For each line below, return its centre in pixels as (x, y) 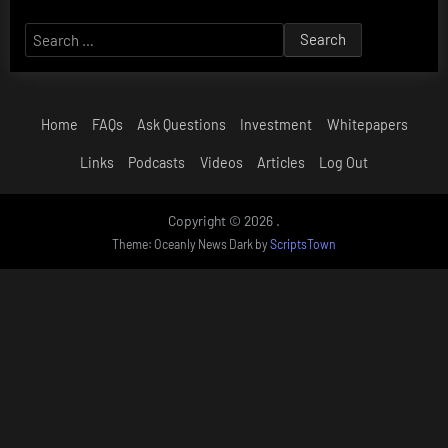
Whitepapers (367, 125)
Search (47, 34)
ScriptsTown (303, 244)
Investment (276, 125)
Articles (280, 163)
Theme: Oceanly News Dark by (191, 244)
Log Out (343, 163)
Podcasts (157, 163)
